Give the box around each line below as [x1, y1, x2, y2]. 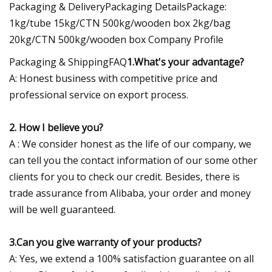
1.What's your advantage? [127, 55, 244, 69]
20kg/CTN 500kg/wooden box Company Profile [9, 32, 223, 46]
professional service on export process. [9, 87, 188, 101]
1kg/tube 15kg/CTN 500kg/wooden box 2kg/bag [9, 16, 231, 30]
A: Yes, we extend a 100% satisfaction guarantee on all [9, 251, 254, 265]
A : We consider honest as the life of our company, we [9, 137, 251, 151]
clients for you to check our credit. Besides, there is [9, 169, 240, 183]
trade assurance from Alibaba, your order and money [9, 186, 251, 200]
